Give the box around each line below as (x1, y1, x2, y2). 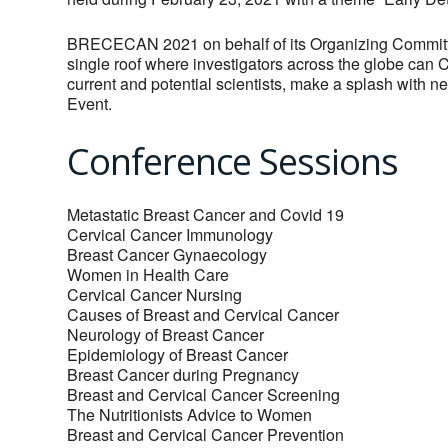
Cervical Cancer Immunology (67, 223, 273, 247)
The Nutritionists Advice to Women (67, 403, 312, 427)
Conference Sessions (67, 137, 398, 187)
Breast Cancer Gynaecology (67, 243, 267, 267)
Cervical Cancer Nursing (67, 283, 242, 307)
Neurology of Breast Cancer (67, 323, 264, 347)
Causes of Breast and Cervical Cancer (67, 303, 339, 327)
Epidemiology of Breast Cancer (67, 343, 288, 367)
